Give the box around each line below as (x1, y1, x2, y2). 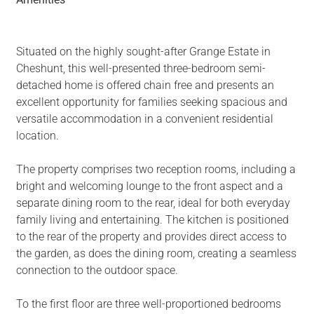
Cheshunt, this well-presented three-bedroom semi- (15, 62, 266, 76)
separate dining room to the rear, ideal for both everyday (15, 196, 290, 210)
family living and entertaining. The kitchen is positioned (15, 213, 289, 227)
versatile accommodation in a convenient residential (15, 112, 273, 126)
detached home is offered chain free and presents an (15, 78, 274, 93)
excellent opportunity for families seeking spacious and (15, 95, 287, 109)
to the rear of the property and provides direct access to (15, 230, 287, 244)
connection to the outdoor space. (15, 264, 178, 278)
